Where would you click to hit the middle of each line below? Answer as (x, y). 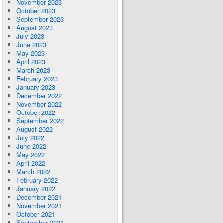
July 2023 (30, 36)
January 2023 (36, 87)
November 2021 (39, 205)
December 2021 (39, 197)
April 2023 (31, 61)
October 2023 (36, 11)
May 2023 (30, 53)
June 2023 (31, 45)
